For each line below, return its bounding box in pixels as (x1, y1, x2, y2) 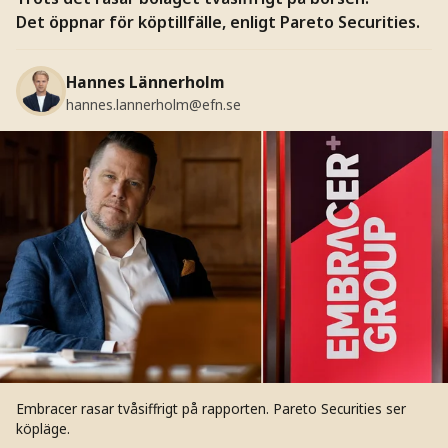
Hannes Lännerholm (65, 70, 225, 93)
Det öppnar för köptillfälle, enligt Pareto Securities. (15, 10, 420, 33)
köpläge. (15, 418, 70, 438)
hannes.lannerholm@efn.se (65, 94, 241, 114)
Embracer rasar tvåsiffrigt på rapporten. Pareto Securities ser (15, 398, 406, 418)
